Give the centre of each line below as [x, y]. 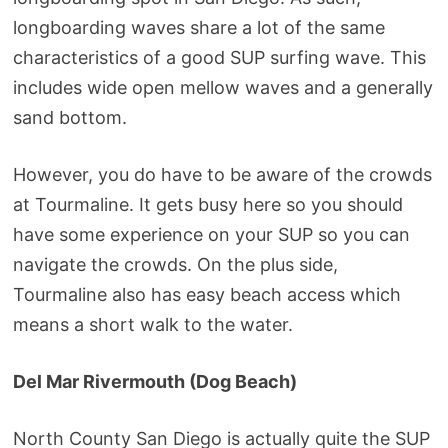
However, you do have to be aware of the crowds [222, 175]
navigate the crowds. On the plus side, [175, 265]
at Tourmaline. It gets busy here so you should [207, 205]
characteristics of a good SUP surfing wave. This [219, 58]
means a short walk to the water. [152, 325]
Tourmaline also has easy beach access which [206, 295]
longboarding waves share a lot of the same [198, 28]
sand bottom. [69, 118]
